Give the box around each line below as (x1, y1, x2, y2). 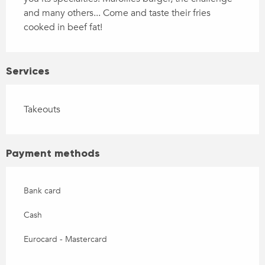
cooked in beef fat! (24, 21, 102, 34)
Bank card (24, 185, 61, 197)
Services (6, 64, 50, 78)
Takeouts (24, 103, 60, 117)
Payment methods (6, 147, 100, 160)
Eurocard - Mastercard (24, 234, 107, 245)
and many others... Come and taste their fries (24, 7, 211, 20)
